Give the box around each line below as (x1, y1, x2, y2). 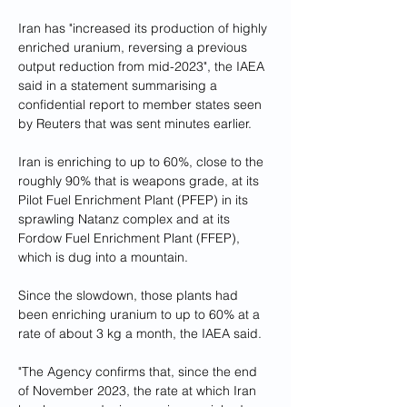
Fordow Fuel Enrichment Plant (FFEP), (18, 230, 243, 246)
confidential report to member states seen (18, 96, 265, 113)
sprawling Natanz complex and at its (18, 211, 233, 227)
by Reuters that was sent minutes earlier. (18, 115, 252, 132)
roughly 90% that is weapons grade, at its (18, 173, 263, 189)
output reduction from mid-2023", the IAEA (18, 58, 268, 74)
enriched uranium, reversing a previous (18, 39, 251, 55)
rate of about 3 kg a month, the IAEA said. (18, 325, 262, 342)
